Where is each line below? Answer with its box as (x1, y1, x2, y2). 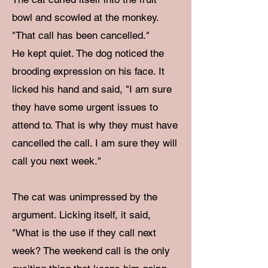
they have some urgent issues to (12, 101, 158, 113)
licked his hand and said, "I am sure (12, 83, 172, 95)
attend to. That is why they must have (12, 119, 178, 131)
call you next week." (12, 155, 101, 167)
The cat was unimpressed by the (12, 191, 157, 203)
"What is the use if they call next (12, 227, 156, 239)
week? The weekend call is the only (12, 245, 170, 257)
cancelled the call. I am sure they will (12, 137, 177, 149)
